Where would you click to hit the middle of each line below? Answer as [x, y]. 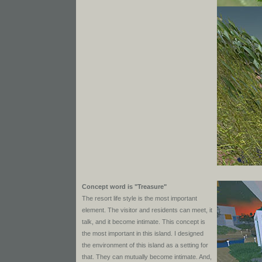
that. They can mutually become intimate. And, [147, 257]
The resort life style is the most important [139, 198]
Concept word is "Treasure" [124, 187]
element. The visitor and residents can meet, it [147, 210]
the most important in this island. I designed [143, 233]
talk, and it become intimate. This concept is [144, 222]
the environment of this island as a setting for [145, 245]
